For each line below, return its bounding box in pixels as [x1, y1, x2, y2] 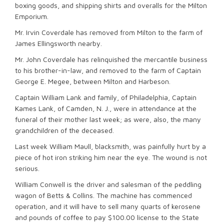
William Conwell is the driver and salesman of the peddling [15, 180, 201, 188]
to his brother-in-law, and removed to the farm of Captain [15, 66, 201, 74]
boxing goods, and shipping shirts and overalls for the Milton [15, 1, 207, 9]
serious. [15, 164, 39, 172]
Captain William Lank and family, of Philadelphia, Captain [15, 93, 196, 101]
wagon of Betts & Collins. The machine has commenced [15, 191, 192, 199]
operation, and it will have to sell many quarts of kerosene [15, 202, 200, 210]
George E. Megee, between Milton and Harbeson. [15, 77, 170, 85]
